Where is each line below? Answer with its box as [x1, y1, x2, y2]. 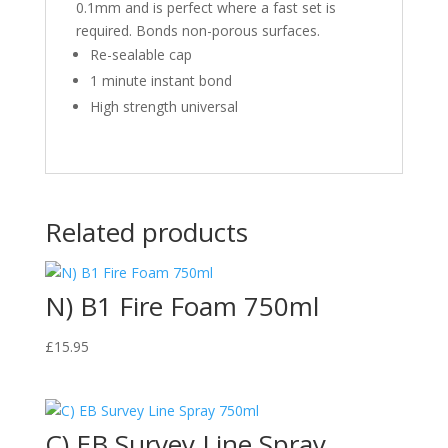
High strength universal [89, 96, 238, 116]
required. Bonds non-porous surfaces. [75, 20, 320, 40]
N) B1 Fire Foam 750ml [44, 287, 319, 324]
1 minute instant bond [89, 70, 232, 90]
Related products [44, 213, 248, 250]
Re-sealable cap [89, 44, 192, 64]
